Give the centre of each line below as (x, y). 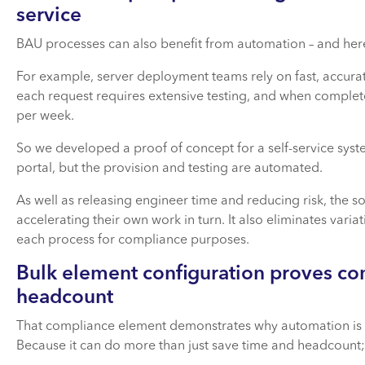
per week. (45, 116)
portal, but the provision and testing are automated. (169, 168)
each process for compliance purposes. (133, 240)
